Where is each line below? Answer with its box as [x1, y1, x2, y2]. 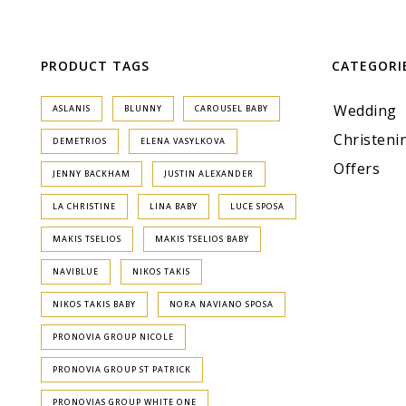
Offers [333, 159, 380, 179]
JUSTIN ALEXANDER [163, 168, 254, 179]
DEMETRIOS [53, 135, 107, 147]
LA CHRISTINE [53, 200, 116, 212]
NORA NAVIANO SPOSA [169, 298, 274, 310]
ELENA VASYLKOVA [140, 135, 226, 147]
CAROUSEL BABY [195, 102, 268, 114]
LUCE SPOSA [230, 200, 285, 212]
